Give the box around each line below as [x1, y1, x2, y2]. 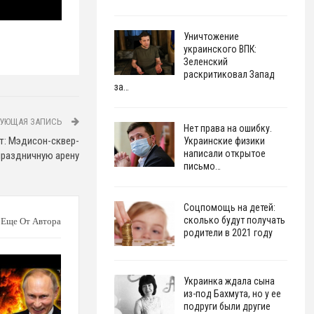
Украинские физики [183, 135, 265, 147]
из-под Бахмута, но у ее [183, 287, 281, 299]
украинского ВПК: [183, 43, 257, 55]
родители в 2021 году [183, 227, 273, 239]
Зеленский [183, 56, 228, 68]
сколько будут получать [183, 214, 285, 226]
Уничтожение [183, 31, 239, 43]
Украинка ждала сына [183, 275, 275, 287]
